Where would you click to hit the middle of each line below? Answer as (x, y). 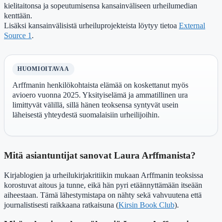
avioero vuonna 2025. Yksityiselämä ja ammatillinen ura (100, 95)
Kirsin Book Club (146, 205)
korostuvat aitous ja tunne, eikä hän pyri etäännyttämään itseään (103, 185)
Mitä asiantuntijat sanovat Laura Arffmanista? (100, 155)
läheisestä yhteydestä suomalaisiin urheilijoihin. (86, 114)
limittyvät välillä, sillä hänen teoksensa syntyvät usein (95, 105)
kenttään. (18, 15)
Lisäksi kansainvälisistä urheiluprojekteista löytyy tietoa (91, 25)
